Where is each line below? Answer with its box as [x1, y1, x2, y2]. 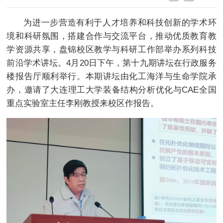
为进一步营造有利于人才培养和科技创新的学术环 [23, 17, 217, 27]
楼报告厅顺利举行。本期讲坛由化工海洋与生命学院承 [6, 71, 217, 81]
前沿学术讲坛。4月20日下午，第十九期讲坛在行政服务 [6, 58, 217, 68]
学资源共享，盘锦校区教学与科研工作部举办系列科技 [6, 44, 217, 54]
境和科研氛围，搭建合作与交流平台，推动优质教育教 [6, 31, 217, 41]
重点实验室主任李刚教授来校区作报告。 [6, 98, 159, 108]
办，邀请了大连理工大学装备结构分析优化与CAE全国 [6, 85, 217, 95]
